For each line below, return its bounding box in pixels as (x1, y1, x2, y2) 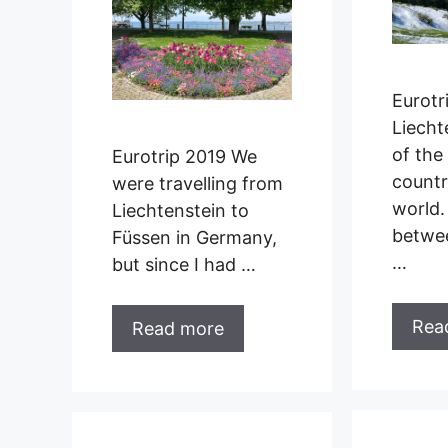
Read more (132, 317, 224, 339)
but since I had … (112, 253, 256, 275)
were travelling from (112, 172, 283, 194)
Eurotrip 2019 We (112, 145, 257, 167)
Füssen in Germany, (112, 226, 277, 248)
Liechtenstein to (112, 199, 249, 221)
